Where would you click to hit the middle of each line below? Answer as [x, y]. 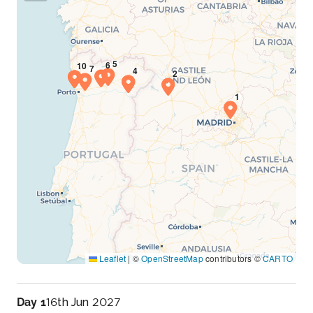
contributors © [233, 258]
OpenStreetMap [172, 258]
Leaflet [111, 258]
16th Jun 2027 [84, 302]
